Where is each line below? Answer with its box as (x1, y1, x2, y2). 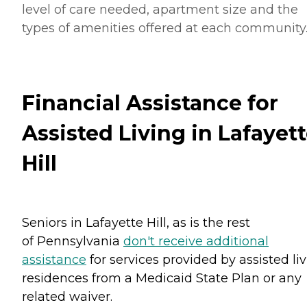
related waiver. (22, 289, 112, 305)
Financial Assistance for (22, 90, 278, 116)
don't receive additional (123, 234, 269, 249)
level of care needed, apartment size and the (22, 1, 298, 17)
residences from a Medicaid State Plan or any (22, 271, 302, 286)
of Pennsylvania (22, 234, 123, 249)
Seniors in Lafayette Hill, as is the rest (22, 215, 250, 231)
